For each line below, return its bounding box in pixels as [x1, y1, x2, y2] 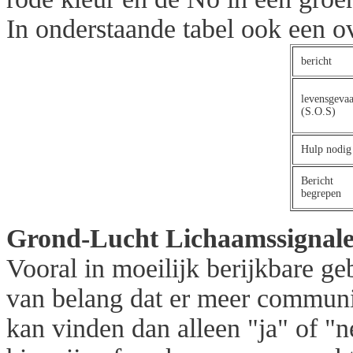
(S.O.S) [301, 106, 336, 117]
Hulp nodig [301, 143, 351, 155]
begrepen [301, 188, 341, 199]
